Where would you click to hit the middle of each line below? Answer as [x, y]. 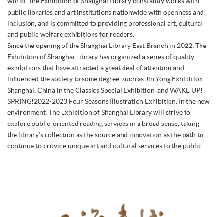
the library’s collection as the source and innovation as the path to [105, 134]
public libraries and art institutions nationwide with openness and [106, 12]
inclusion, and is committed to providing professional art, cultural [105, 23]
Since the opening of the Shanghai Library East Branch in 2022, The [107, 45]
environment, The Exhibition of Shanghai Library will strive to [99, 112]
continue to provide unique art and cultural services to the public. [105, 146]
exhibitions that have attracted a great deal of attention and [96, 68]
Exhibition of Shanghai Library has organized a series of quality [101, 56]
